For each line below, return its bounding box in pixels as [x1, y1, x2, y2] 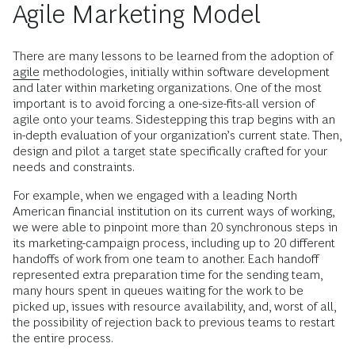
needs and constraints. [13, 159, 135, 174]
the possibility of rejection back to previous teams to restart [13, 315, 335, 329]
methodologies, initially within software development [40, 64, 330, 78]
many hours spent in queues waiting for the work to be [13, 283, 303, 297]
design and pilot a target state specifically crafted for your [13, 143, 327, 158]
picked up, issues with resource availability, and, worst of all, [13, 299, 336, 313]
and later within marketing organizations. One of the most [13, 80, 322, 94]
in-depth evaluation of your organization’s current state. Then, [13, 128, 342, 142]
